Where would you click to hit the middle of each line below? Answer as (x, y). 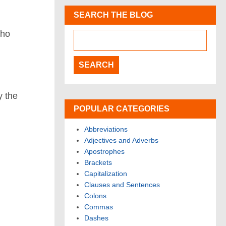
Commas (99, 207)
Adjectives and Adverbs (121, 140)
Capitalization (106, 174)
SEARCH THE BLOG (113, 15)
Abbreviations (106, 129)
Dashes (96, 218)
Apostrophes (104, 152)
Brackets (98, 163)
